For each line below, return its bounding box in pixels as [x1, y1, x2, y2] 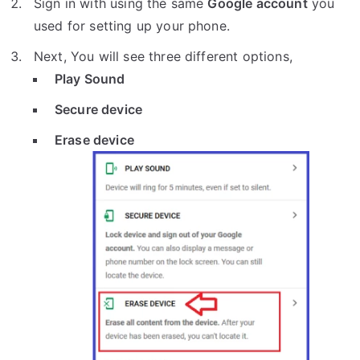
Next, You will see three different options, [34, 48, 292, 64]
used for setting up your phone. [34, 18, 230, 34]
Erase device [55, 132, 134, 148]
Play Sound [55, 71, 125, 87]
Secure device [55, 101, 143, 117]
